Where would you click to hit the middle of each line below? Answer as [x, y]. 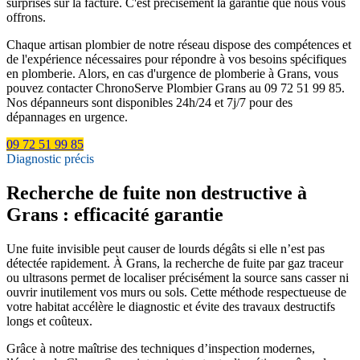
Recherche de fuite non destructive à [157, 192]
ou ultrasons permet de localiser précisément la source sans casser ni [178, 277]
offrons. [26, 17]
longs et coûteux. [49, 321]
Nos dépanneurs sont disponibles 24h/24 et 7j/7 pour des [149, 102]
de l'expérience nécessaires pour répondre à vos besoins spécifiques [176, 59]
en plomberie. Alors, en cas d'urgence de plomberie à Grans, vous [172, 73]
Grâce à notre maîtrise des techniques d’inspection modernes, [161, 348]
